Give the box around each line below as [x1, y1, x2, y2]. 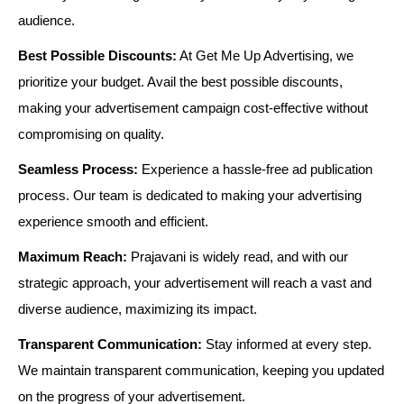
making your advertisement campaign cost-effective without [18, 99, 368, 115]
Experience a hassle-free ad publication [138, 161, 372, 177]
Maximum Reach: [18, 248, 127, 264]
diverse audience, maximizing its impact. [18, 300, 257, 317]
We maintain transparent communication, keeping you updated [18, 362, 384, 378]
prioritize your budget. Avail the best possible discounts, [18, 73, 343, 89]
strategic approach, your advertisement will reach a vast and [18, 274, 372, 290]
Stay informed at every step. [202, 335, 372, 352]
